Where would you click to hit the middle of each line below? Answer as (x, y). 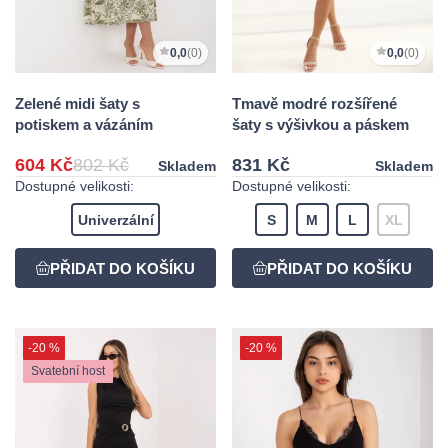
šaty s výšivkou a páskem (320, 124)
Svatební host (67, 371)
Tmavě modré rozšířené (314, 103)
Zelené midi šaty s (77, 103)
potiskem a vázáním (84, 124)
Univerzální (115, 219)
